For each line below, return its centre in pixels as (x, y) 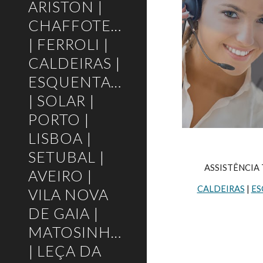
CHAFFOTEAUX (85, 25)
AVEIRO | (60, 176)
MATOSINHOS (80, 232)
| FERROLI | (68, 44)
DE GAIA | (63, 213)
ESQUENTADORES (96, 82)
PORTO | (59, 119)
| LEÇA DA (65, 251)
